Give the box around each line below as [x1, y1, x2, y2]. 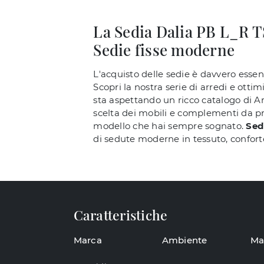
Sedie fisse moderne [93, 39, 235, 61]
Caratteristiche [73, 206, 168, 225]
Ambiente [161, 234, 207, 246]
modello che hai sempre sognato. [93, 120, 246, 132]
